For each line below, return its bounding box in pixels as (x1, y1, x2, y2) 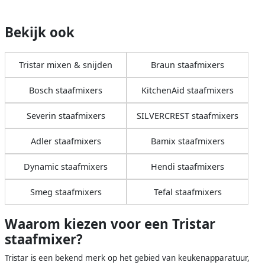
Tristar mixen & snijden (19, 59, 112, 71)
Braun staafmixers (151, 59, 224, 71)
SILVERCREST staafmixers (137, 110, 238, 122)
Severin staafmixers (26, 110, 105, 122)
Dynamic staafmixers (24, 161, 108, 173)
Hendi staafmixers (151, 161, 224, 173)
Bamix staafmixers (150, 135, 225, 147)
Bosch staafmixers (29, 85, 102, 96)
